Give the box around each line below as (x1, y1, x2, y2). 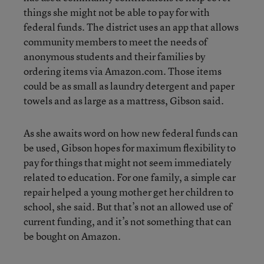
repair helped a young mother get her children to (24, 184, 233, 199)
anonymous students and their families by (24, 49, 205, 63)
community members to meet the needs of (24, 34, 207, 48)
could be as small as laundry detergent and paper (24, 78, 235, 93)
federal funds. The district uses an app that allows (24, 19, 239, 34)
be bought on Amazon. (24, 229, 121, 243)
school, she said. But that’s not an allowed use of (24, 199, 232, 213)
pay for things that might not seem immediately (24, 155, 231, 169)
